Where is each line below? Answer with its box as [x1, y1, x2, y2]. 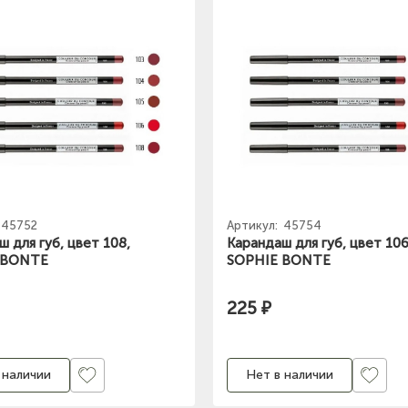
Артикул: [227, 218, 280, 232]
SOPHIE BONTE [227, 251, 331, 269]
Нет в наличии [246, 367, 333, 383]
